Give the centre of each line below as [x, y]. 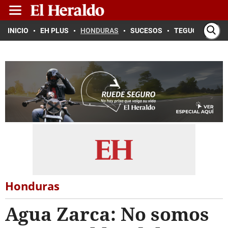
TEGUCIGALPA [198, 31]
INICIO [18, 31]
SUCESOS [146, 31]
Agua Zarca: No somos [107, 214]
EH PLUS [54, 31]
